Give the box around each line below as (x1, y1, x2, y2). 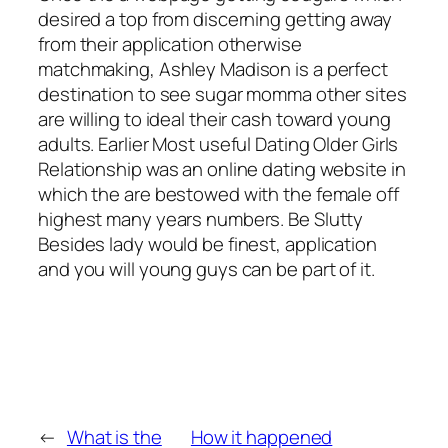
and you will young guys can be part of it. (38, 256, 375, 283)
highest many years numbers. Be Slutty (38, 206, 364, 233)
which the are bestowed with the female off (38, 181, 399, 208)
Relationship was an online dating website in (38, 156, 406, 183)
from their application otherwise (38, 31, 302, 58)
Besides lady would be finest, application (38, 231, 377, 258)
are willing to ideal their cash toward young (38, 106, 391, 133)
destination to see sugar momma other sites (38, 81, 407, 108)
